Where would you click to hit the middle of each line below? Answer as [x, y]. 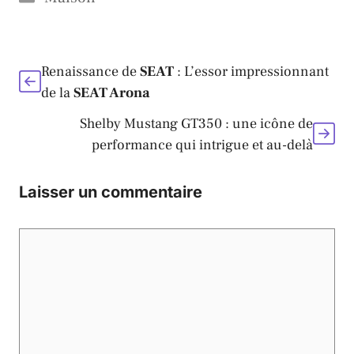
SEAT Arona [111, 93]
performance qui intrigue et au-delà [202, 145]
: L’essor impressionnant [251, 72]
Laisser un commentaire [111, 192]
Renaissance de [90, 72]
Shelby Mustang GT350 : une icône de [196, 124]
